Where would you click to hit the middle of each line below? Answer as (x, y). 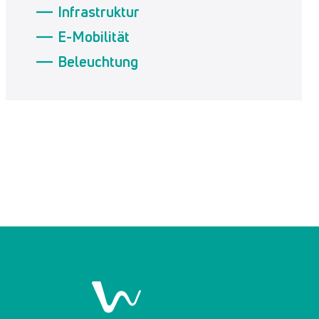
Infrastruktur (99, 12)
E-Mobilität (94, 37)
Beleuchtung (98, 62)
